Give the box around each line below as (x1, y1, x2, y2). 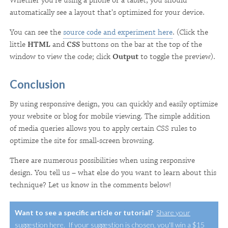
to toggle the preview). (138, 51, 215, 62)
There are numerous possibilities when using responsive (10, 155, 195, 166)
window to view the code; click (10, 51, 112, 62)
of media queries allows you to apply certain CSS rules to (10, 123, 196, 134)
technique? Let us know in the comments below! (10, 179, 171, 190)
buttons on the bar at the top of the (80, 39, 202, 50)
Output (112, 51, 138, 62)
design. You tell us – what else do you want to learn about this (10, 167, 216, 178)
